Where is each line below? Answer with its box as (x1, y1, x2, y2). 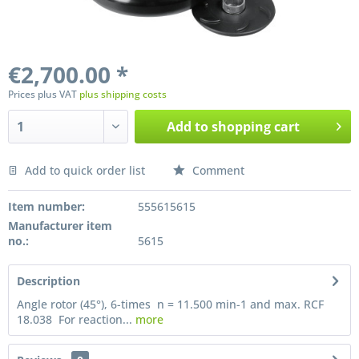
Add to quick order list (22, 163, 145, 178)
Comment (189, 163, 244, 178)
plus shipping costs (79, 87, 167, 101)
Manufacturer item (8, 218, 112, 233)
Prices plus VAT (8, 87, 79, 101)
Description (17, 273, 80, 288)
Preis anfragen (24, 171, 117, 188)
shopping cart (212, 118, 301, 135)
